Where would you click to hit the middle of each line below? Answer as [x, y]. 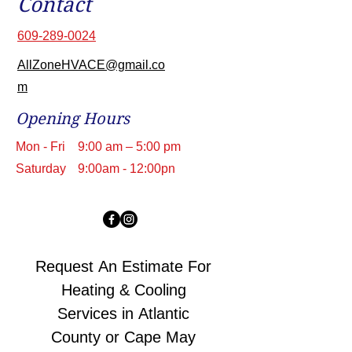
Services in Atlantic [123, 313]
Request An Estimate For [123, 266]
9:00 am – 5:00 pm [129, 147]
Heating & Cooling [123, 290]
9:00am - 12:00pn [126, 169]
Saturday [41, 169]
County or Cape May [123, 337]
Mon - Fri [40, 147]
